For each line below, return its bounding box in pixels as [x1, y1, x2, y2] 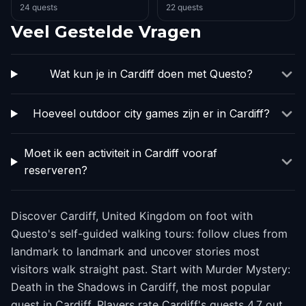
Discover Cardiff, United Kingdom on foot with [11, 209, 253, 223]
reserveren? [23, 163, 87, 177]
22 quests [166, 2, 203, 12]
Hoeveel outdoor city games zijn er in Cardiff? [33, 107, 270, 120]
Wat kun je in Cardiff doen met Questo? [50, 67, 253, 81]
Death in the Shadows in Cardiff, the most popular [11, 280, 270, 294]
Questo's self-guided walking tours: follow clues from [11, 227, 288, 240]
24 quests [20, 2, 57, 12]
